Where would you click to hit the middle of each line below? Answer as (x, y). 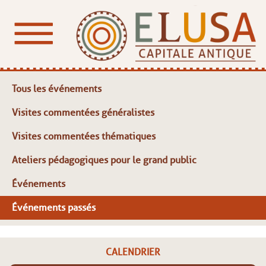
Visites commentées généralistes (83, 113)
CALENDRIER (133, 252)
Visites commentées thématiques (84, 136)
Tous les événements (57, 89)
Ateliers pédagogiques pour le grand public (104, 160)
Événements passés (54, 208)
